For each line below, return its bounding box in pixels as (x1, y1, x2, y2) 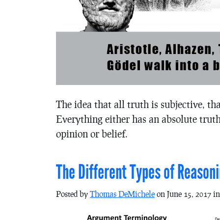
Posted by (56, 189, 90, 199)
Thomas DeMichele (90, 189, 155, 199)
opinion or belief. (56, 128, 128, 140)
